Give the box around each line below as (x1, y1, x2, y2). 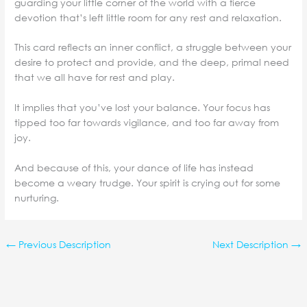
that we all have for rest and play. (14, 71, 175, 84)
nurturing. (14, 191, 60, 205)
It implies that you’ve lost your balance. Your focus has (14, 101, 271, 114)
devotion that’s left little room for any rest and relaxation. (14, 10, 282, 24)
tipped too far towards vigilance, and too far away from (14, 116, 280, 130)
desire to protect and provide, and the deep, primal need (14, 56, 290, 69)
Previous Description (16, 238, 112, 251)
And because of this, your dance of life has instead (14, 161, 254, 175)
